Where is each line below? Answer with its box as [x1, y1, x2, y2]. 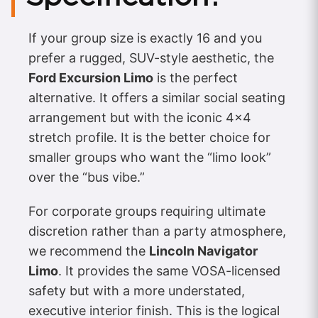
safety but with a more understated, [28, 283, 245, 299]
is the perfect [153, 70, 238, 86]
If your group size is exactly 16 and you [28, 31, 262, 46]
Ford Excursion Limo [28, 70, 153, 86]
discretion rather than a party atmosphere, [28, 224, 286, 239]
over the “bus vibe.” [28, 170, 145, 185]
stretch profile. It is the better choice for [28, 130, 270, 146]
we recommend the [28, 243, 149, 259]
